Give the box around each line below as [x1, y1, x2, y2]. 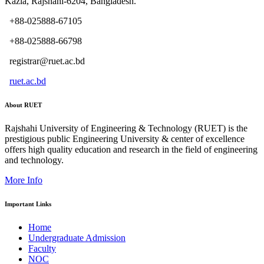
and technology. [5, 155, 64, 166]
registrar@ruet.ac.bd [5, 56, 85, 67]
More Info [5, 175, 42, 186]
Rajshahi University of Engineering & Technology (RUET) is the [5, 123, 247, 134]
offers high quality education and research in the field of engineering [5, 144, 258, 155]
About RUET [5, 101, 42, 109]
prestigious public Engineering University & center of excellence [5, 134, 245, 144]
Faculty [28, 243, 56, 253]
